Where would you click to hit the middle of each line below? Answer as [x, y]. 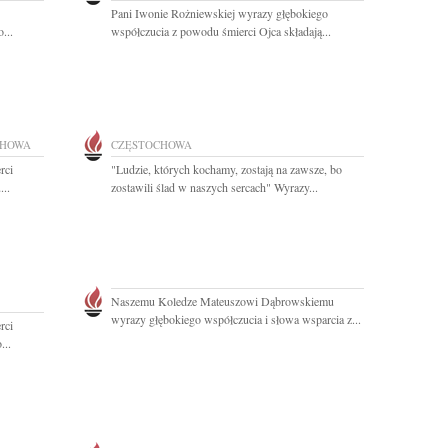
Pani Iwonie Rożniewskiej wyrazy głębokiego [219, 13]
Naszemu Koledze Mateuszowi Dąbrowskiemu [222, 301]
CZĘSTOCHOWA [151, 144]
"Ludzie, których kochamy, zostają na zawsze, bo [226, 169]
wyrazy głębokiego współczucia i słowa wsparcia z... [236, 319]
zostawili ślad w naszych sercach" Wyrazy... [214, 187]
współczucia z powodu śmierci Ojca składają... [221, 31]
